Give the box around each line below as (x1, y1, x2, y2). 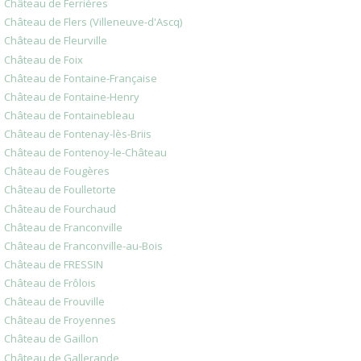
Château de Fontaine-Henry (4, 89, 139, 104)
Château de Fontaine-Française (4, 70, 157, 85)
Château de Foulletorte (4, 182, 116, 197)
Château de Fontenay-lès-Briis (4, 127, 151, 142)
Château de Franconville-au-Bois (4, 238, 163, 253)
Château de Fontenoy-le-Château (4, 145, 167, 160)
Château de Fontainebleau (4, 107, 135, 122)
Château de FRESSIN (4, 256, 103, 272)
